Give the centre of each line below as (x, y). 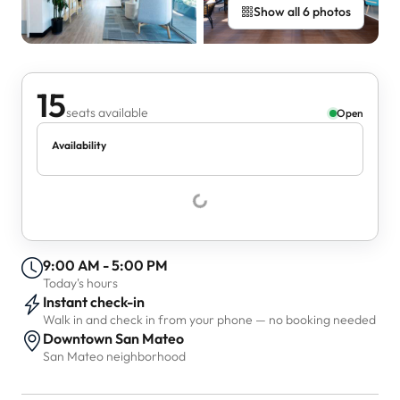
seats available (107, 112)
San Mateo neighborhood (114, 356)
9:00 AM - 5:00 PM (105, 265)
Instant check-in (94, 302)
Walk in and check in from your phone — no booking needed (209, 320)
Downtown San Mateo (113, 338)
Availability (79, 145)
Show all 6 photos (302, 12)
